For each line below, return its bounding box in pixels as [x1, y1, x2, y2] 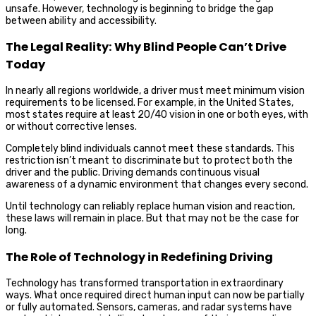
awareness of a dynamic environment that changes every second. [6, 178, 308, 191]
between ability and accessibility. [6, 14, 157, 27]
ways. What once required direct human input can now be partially [6, 289, 305, 302]
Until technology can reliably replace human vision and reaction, [6, 200, 295, 213]
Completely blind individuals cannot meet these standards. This [6, 142, 295, 155]
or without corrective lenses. [6, 121, 137, 133]
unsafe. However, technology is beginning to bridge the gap [6, 2, 274, 15]
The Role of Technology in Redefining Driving [6, 248, 273, 265]
